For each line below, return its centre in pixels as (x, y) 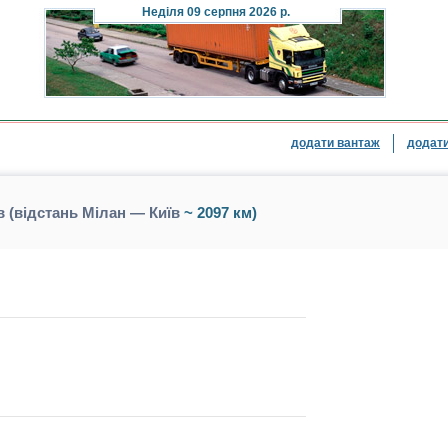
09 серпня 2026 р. (237, 12)
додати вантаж (335, 143)
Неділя (163, 12)
